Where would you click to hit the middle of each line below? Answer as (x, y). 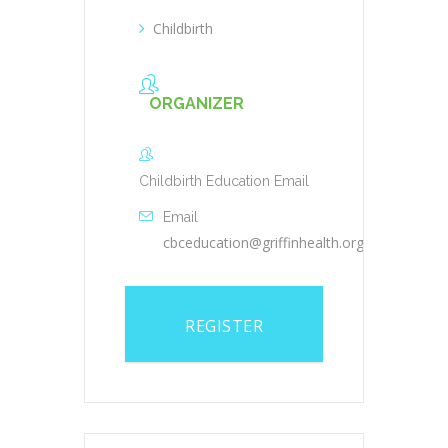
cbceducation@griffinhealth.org (263, 243)
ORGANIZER (196, 104)
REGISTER (224, 326)
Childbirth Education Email (224, 181)
